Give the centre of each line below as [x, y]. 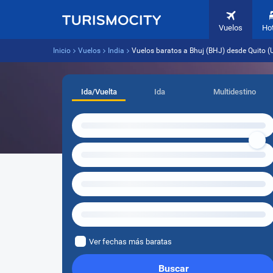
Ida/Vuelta [99, 92]
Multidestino [234, 92]
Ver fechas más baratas [130, 242]
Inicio [62, 51]
